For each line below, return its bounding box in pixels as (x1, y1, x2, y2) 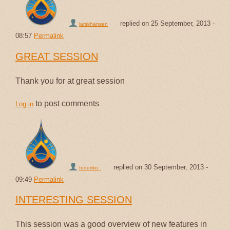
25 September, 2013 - (151, 19, 215, 27)
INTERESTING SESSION (15, 194, 132, 206)
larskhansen (79, 21, 108, 27)
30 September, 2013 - (144, 163, 208, 171)
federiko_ (79, 164, 101, 170)
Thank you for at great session (15, 76, 125, 85)
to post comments (33, 99, 99, 108)
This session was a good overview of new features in (15, 220, 207, 229)
